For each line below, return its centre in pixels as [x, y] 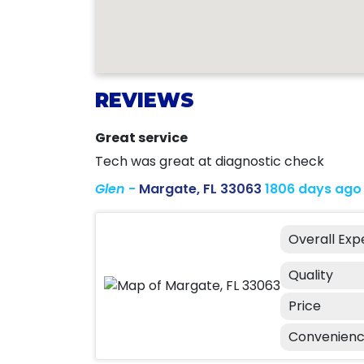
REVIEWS [145, 100]
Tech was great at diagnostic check [210, 161]
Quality [311, 275]
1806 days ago [313, 189]
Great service [141, 138]
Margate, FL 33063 [200, 189]
